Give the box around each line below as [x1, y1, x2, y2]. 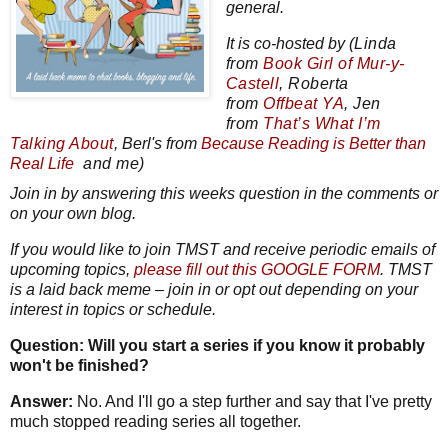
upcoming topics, [10, 261, 134, 279]
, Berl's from [113, 135, 201, 153]
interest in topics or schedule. [10, 301, 216, 319]
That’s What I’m [263, 115, 381, 133]
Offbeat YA [263, 95, 345, 113]
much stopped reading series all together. [10, 412, 301, 430]
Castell [225, 75, 280, 93]
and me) [74, 155, 149, 173]
